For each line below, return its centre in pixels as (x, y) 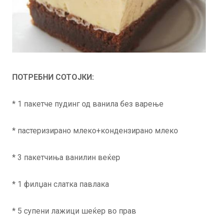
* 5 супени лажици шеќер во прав (74, 211)
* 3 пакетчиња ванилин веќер (66, 158)
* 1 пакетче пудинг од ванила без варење (88, 104)
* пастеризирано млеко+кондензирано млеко (95, 131)
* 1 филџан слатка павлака (61, 184)
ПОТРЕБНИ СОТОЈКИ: (53, 77)
